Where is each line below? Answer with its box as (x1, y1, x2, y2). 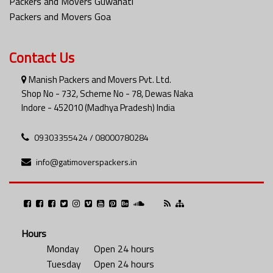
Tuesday (46, 256, 81, 271)
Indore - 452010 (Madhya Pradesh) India (21, 100, 175, 115)
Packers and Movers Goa (9, 9, 111, 24)
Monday (46, 241, 79, 256)
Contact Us (9, 46, 74, 68)
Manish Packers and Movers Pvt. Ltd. (27, 72, 171, 87)
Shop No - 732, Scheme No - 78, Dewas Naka (21, 86, 193, 101)
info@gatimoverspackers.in (36, 155, 137, 168)
